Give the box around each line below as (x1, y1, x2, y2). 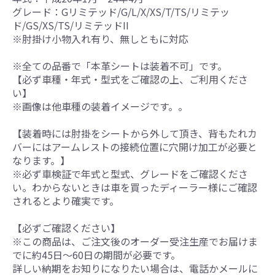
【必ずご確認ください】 (12, 220, 120, 235)
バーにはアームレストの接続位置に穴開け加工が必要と (12, 139, 257, 154)
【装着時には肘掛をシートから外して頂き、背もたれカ (12, 125, 257, 141)
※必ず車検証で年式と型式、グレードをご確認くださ (12, 166, 248, 181)
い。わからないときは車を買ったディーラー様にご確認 (12, 179, 257, 195)
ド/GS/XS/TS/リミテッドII (12, 17, 129, 33)
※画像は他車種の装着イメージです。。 (12, 98, 188, 114)
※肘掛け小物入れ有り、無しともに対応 (12, 31, 188, 46)
